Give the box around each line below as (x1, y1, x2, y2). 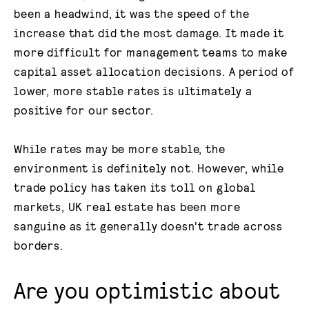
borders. (14, 238, 63, 252)
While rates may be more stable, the (14, 141, 226, 156)
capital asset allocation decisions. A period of (14, 63, 295, 78)
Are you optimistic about (14, 277, 281, 303)
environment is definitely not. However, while (14, 161, 285, 175)
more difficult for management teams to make (14, 44, 288, 59)
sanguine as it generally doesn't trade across (14, 219, 283, 233)
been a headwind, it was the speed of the (14, 6, 250, 20)
